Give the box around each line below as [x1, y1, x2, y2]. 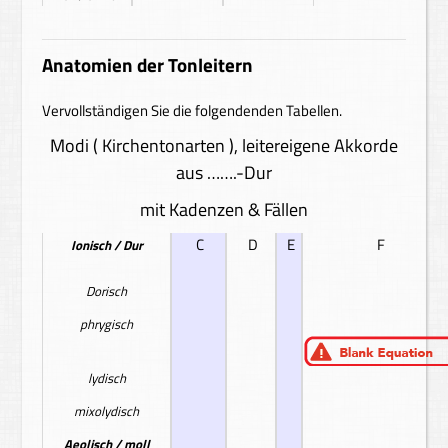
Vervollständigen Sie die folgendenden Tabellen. [42, 99, 343, 122]
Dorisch [86, 281, 128, 301]
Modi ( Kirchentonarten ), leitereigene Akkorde [50, 132, 398, 159]
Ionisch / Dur [70, 235, 143, 255]
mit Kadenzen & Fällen [140, 196, 308, 223]
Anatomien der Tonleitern [42, 51, 254, 79]
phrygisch [80, 314, 134, 334]
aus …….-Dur [176, 159, 272, 186]
